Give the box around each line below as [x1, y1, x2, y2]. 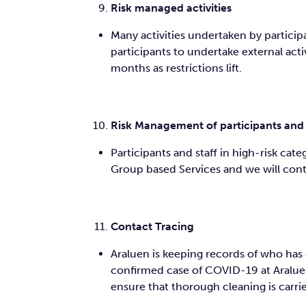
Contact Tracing [111, 220, 194, 233]
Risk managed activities [111, 1, 232, 14]
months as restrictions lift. [111, 61, 242, 74]
